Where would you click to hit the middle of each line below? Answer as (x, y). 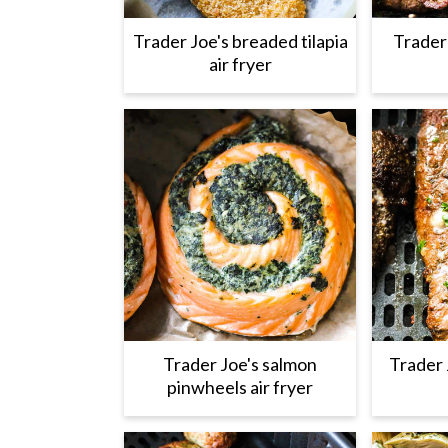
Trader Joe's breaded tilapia (240, 41)
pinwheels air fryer (240, 387)
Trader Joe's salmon (240, 364)
